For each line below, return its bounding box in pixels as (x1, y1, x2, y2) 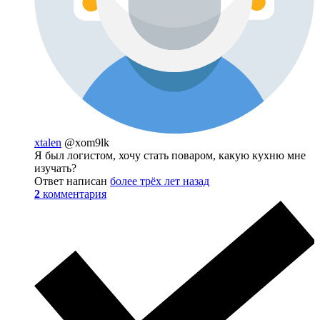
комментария (43, 187, 106, 200)
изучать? (34, 161, 76, 174)
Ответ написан (34, 174, 110, 187)
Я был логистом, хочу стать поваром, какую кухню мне (34, 149, 306, 161)
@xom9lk (64, 136, 109, 149)
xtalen (34, 136, 61, 149)
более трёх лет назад (110, 174, 209, 187)
